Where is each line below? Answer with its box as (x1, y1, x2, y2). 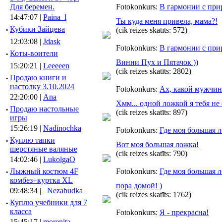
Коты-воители (10, 49, 58, 57)
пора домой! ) (116, 181, 162, 190)
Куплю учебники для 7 (10, 198, 87, 207)
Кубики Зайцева (10, 25, 65, 33)
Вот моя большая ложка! (116, 140, 199, 149)
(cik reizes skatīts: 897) (116, 108, 187, 116)
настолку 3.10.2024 (10, 82, 74, 91)
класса (10, 207, 32, 216)
